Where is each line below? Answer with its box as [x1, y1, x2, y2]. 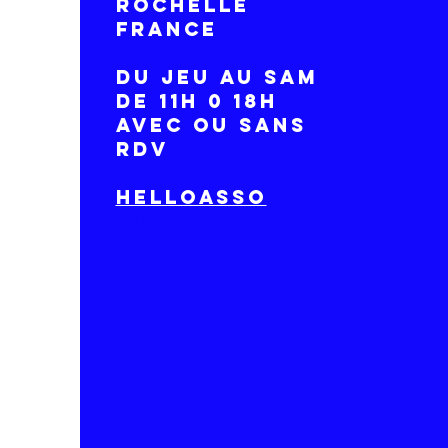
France [115, 16, 218, 41]
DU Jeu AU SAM [115, 64, 318, 89]
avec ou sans [115, 112, 307, 137]
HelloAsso [115, 184, 267, 209]
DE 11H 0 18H [115, 88, 278, 113]
